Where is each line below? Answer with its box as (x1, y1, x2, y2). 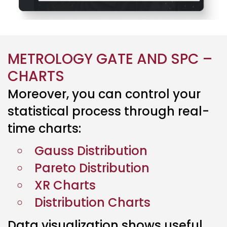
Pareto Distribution (34, 159, 149, 176)
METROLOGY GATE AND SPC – (8, 49, 212, 69)
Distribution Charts (34, 194, 150, 211)
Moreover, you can (8, 85, 125, 102)
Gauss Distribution (34, 142, 147, 159)
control (125, 85, 170, 102)
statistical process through (8, 102, 178, 120)
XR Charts (34, 176, 96, 194)
